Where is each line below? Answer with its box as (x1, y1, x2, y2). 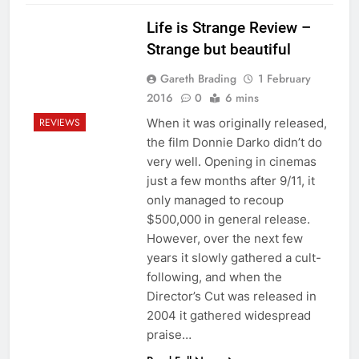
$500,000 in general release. (146, 211, 310, 227)
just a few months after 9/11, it (146, 172, 315, 188)
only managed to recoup (146, 192, 284, 208)
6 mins (224, 89, 259, 106)
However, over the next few (146, 230, 303, 246)
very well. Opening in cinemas (146, 153, 317, 169)
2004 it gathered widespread (146, 307, 311, 323)
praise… (146, 326, 192, 342)
